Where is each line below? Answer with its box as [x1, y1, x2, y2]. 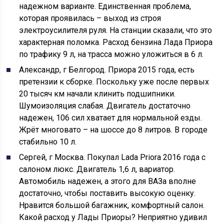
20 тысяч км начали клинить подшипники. [19, 88, 176, 98]
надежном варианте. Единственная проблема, [19, 1, 191, 11]
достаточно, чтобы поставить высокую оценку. [19, 188, 196, 198]
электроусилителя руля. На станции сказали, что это [19, 25, 212, 35]
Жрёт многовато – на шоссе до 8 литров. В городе [19, 124, 208, 134]
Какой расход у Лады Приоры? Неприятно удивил [19, 212, 207, 222]
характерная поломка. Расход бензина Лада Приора [19, 37, 213, 47]
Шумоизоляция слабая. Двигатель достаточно [19, 100, 191, 110]
